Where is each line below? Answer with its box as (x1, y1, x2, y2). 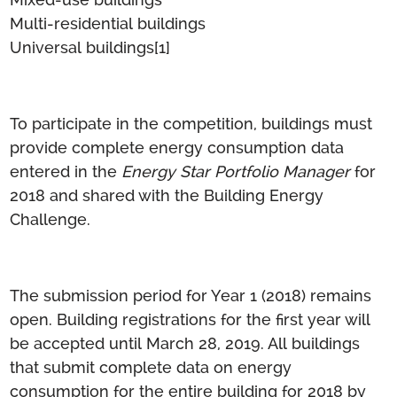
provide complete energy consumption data (10, 137, 345, 157)
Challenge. (10, 209, 91, 229)
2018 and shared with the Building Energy (10, 185, 324, 205)
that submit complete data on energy (10, 357, 292, 377)
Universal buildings (10, 37, 155, 57)
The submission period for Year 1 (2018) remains (10, 285, 372, 305)
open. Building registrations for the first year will (10, 309, 371, 329)
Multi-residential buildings (10, 13, 206, 33)
